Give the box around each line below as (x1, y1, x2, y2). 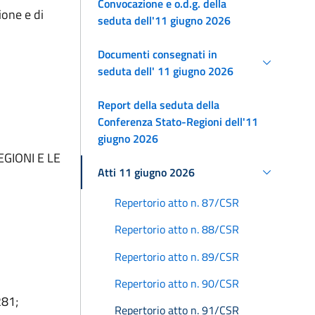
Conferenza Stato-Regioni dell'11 (98, 112, 258, 130)
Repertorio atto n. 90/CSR (115, 275, 239, 292)
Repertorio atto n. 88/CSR (115, 221, 239, 238)
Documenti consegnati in (98, 45, 217, 63)
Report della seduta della (98, 96, 219, 113)
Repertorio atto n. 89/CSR (115, 247, 239, 265)
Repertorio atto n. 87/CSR (115, 193, 239, 211)
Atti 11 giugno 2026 (98, 163, 195, 181)
